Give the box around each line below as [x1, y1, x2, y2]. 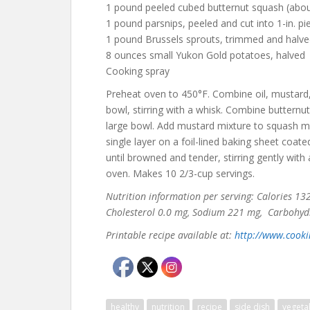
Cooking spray [106, 64, 170, 77]
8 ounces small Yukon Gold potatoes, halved [106, 48, 305, 62]
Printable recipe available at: [106, 228, 235, 241]
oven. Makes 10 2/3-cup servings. [106, 167, 255, 180]
